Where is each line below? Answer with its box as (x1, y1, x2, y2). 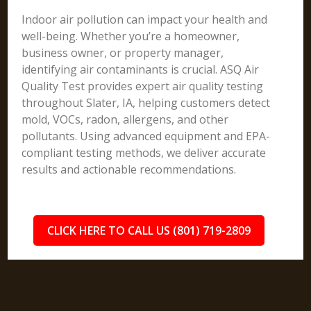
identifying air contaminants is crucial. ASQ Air (22, 62, 260, 77)
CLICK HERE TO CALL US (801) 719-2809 (47, 223, 251, 238)
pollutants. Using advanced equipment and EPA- (22, 128, 271, 144)
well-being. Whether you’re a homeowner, (22, 28, 240, 44)
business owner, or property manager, (22, 45, 224, 60)
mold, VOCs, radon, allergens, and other (22, 112, 229, 127)
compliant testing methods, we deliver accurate (22, 145, 267, 160)
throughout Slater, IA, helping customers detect (22, 95, 271, 110)
